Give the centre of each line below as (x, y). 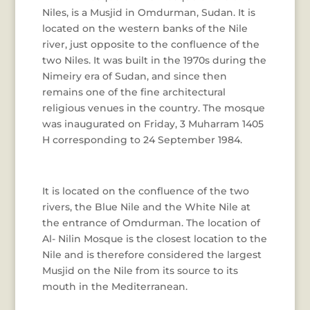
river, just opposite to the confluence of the (151, 44)
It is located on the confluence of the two (145, 191)
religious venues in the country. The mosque (153, 108)
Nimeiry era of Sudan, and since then (134, 76)
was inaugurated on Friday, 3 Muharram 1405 (153, 124)
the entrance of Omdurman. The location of (151, 223)
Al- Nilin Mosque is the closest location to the (154, 239)
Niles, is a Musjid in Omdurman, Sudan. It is (148, 12)
